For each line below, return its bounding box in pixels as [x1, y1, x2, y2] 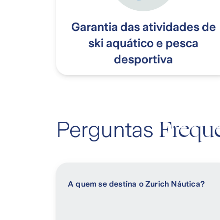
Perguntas [56, 118, 159, 142]
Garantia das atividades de [71, 21, 216, 34]
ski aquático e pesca [88, 37, 198, 50]
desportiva [114, 53, 173, 66]
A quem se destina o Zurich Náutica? [68, 180, 205, 189]
